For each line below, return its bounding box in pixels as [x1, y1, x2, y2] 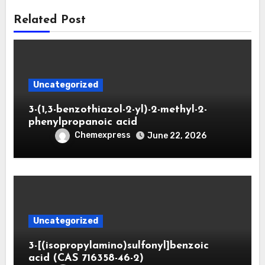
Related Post [13, 14, 86, 26]
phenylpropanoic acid [28, 116, 137, 128]
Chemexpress [74, 130, 131, 140]
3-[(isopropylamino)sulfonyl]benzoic [28, 240, 209, 251]
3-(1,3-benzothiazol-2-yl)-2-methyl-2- [28, 104, 207, 115]
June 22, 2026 [147, 130, 206, 141]
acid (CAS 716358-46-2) [28, 252, 144, 264]
